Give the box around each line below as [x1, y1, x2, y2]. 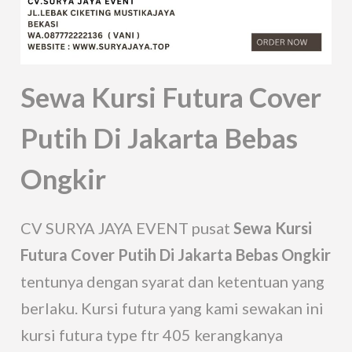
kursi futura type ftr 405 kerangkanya [20, 324, 284, 344]
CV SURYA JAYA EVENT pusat [20, 218, 234, 237]
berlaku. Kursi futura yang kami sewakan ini [20, 298, 324, 317]
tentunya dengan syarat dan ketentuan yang [20, 271, 325, 291]
